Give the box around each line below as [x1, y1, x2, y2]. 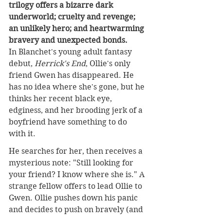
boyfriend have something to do [9, 117, 129, 127]
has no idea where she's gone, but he [9, 82, 146, 92]
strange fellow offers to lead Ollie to [9, 182, 144, 191]
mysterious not [9, 158, 64, 168]
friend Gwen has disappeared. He [9, 71, 136, 80]
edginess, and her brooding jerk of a [9, 106, 145, 115]
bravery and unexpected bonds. [9, 36, 127, 45]
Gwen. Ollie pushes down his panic [9, 193, 140, 203]
